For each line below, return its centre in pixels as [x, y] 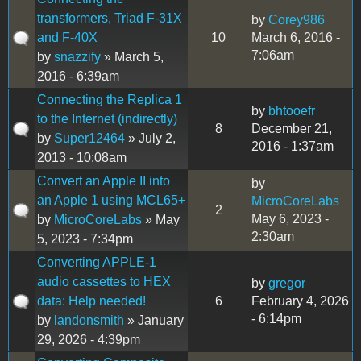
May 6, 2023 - [290, 218]
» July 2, [150, 138]
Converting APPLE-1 [97, 262]
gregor [287, 283]
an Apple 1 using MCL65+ [111, 200]
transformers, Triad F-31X [110, 18]
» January [154, 320]
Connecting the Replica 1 [110, 99]
